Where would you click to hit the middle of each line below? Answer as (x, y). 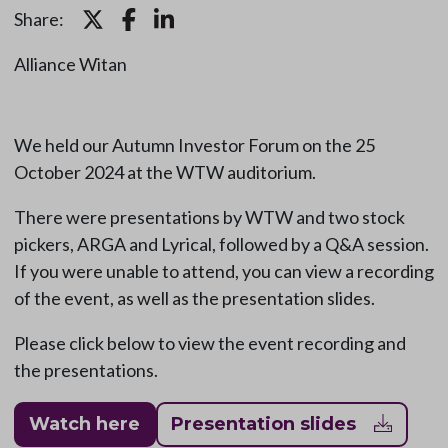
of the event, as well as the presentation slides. (194, 298)
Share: (38, 19)
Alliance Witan (70, 64)
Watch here (84, 424)
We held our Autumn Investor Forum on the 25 (194, 145)
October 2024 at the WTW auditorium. (164, 172)
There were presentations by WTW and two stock (209, 217)
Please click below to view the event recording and (209, 343)
